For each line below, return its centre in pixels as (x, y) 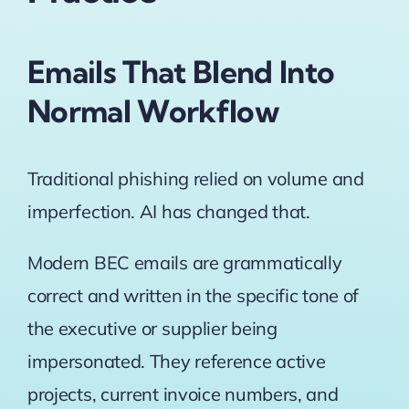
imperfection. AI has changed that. (171, 211)
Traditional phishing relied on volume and (195, 178)
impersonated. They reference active (176, 361)
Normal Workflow (153, 112)
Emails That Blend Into (181, 73)
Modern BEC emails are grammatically (184, 262)
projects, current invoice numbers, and (183, 393)
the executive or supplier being (152, 328)
